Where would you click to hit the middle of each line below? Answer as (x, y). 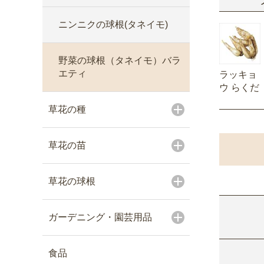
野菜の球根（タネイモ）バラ (120, 60)
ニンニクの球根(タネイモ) (113, 24)
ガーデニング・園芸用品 (100, 217)
